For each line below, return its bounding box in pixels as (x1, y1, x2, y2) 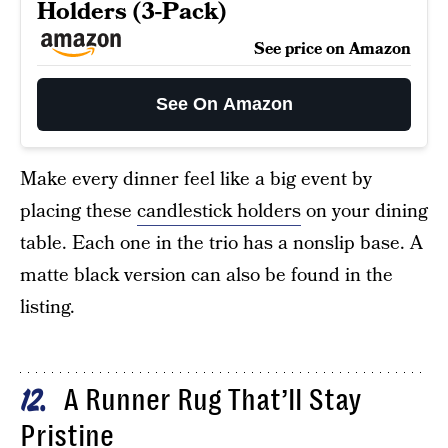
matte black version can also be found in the (20, 261, 393, 289)
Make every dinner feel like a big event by (20, 165, 372, 193)
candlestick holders (137, 197, 301, 225)
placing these (20, 197, 137, 225)
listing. (20, 293, 75, 321)
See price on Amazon (254, 37, 411, 60)
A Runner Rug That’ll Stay (63, 382, 362, 417)
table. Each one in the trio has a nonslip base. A (20, 229, 423, 257)
